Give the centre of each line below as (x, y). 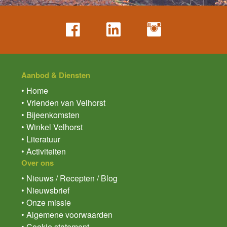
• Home (35, 91)
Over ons (37, 163)
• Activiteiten (44, 152)
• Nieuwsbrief (45, 191)
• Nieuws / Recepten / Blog (69, 178)
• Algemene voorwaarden (67, 215)
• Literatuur (41, 139)
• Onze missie (46, 203)
